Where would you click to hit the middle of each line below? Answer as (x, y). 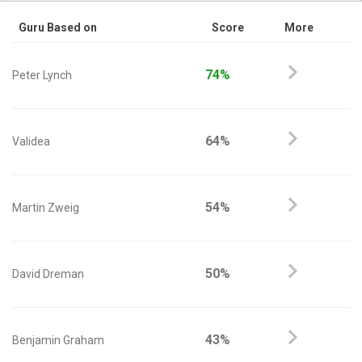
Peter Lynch (42, 75)
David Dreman (48, 274)
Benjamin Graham (58, 340)
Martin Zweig (46, 208)
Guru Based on (58, 27)
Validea (31, 141)
